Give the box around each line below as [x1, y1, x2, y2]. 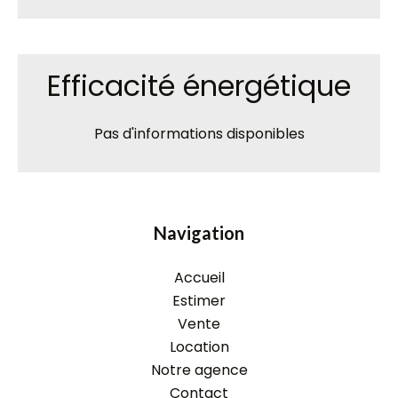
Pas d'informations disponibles [93, 123, 305, 144]
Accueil [173, 267, 225, 288]
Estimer [172, 291, 226, 311]
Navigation [154, 222, 244, 243]
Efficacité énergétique [47, 66, 351, 106]
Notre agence [150, 360, 248, 380]
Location [169, 337, 229, 357]
